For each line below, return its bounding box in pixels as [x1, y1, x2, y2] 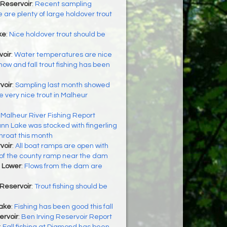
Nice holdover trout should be [9, 31, 105, 39]
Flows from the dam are [24, 163, 102, 170]
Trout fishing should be [34, 183, 107, 191]
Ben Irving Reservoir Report [21, 213, 112, 221]
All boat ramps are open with [15, 142, 108, 150]
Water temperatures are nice [14, 51, 112, 59]
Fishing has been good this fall [14, 203, 113, 211]
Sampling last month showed [15, 82, 110, 89]
